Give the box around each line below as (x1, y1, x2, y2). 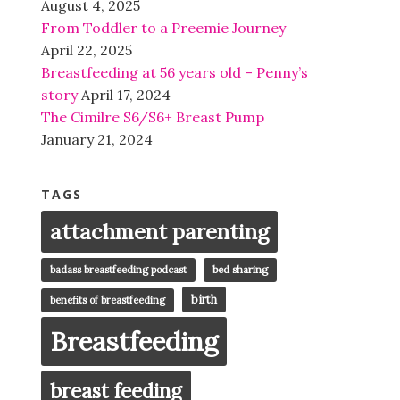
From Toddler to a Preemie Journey (41, 19, 286, 37)
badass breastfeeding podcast (50, 263, 187, 277)
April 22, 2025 (41, 41, 132, 60)
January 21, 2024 (41, 130, 153, 149)
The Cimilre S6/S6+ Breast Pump (41, 108, 264, 127)
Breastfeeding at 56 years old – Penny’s (41, 63, 308, 82)
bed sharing (212, 263, 268, 277)
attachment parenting (50, 218, 269, 246)
